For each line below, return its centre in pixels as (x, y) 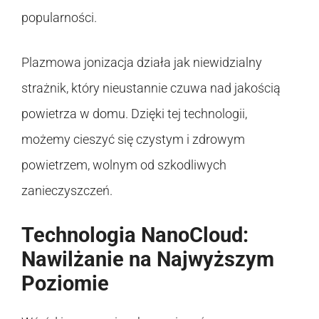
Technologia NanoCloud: (135, 235)
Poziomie (65, 283)
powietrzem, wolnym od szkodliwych (124, 164)
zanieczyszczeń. (67, 190)
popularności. (59, 17)
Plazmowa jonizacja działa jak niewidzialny (142, 62)
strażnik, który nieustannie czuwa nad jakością (151, 88)
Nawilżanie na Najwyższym (148, 259)
